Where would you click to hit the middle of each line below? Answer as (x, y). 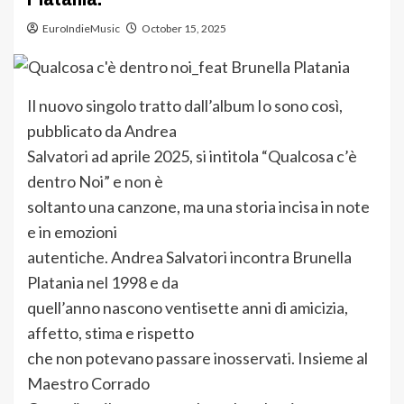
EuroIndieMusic (81, 28)
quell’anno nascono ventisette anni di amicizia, (188, 308)
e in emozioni (72, 232)
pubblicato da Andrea (102, 131)
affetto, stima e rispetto (110, 333)
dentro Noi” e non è (95, 182)
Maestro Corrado (88, 384)
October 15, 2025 (184, 28)
